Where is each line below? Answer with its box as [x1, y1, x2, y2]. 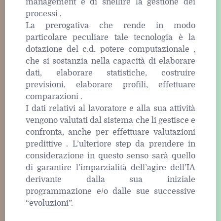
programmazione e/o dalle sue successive [26, 187, 195, 196]
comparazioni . [26, 92, 82, 102]
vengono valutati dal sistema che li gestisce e [26, 116, 195, 125]
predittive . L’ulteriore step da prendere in [26, 140, 195, 149]
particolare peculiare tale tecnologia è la [26, 33, 195, 42]
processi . [26, 9, 62, 19]
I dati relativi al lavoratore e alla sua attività [26, 104, 195, 113]
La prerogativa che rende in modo [26, 21, 195, 31]
